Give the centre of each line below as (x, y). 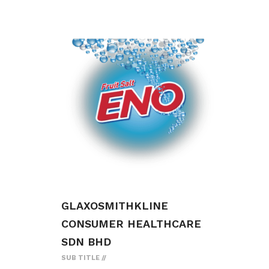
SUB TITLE (80, 258)
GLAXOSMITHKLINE (115, 206)
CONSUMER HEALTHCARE (131, 224)
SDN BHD (86, 242)
